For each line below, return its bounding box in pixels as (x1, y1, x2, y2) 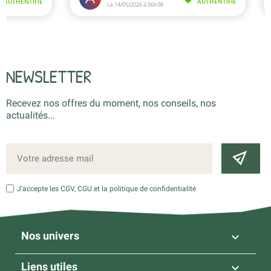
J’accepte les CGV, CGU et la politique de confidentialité (17, 184, 196, 193)
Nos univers (21, 229, 79, 243)
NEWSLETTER (6, 64, 91, 88)
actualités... (6, 109, 55, 121)
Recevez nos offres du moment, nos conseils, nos (6, 97, 216, 109)
